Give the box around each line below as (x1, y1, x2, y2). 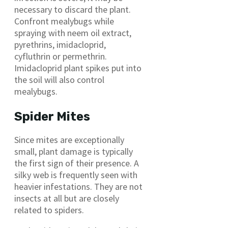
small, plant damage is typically (14, 146, 133, 158)
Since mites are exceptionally (14, 134, 124, 146)
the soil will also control (14, 74, 104, 86)
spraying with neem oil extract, (14, 27, 131, 39)
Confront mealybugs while (14, 15, 114, 27)
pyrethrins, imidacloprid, (14, 39, 106, 51)
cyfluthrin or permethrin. (14, 50, 107, 63)
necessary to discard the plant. (14, 4, 131, 16)
